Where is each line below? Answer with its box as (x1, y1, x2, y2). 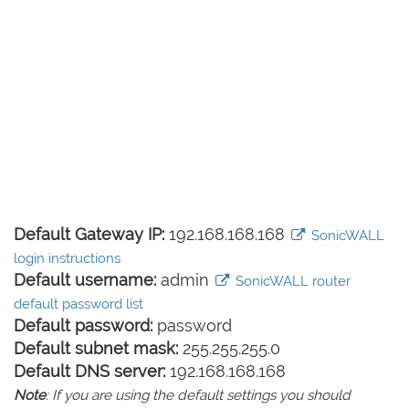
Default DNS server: (14, 362, 165, 381)
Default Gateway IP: (14, 225, 164, 244)
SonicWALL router (231, 273, 351, 289)
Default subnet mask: (14, 339, 178, 358)
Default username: (14, 270, 156, 289)
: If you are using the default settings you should (46, 387, 351, 404)
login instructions (14, 250, 121, 267)
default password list (14, 296, 143, 312)
